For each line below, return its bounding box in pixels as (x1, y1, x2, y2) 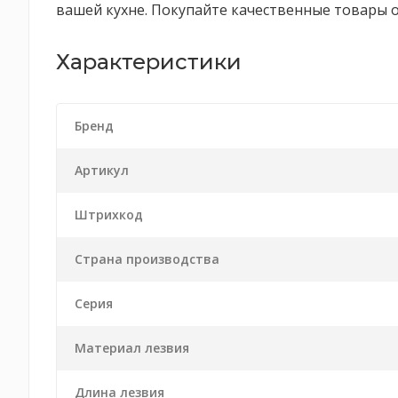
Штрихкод (75, 206, 143, 223)
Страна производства (75, 251, 219, 267)
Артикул (75, 162, 129, 179)
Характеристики (56, 49, 242, 75)
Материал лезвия (75, 339, 189, 356)
